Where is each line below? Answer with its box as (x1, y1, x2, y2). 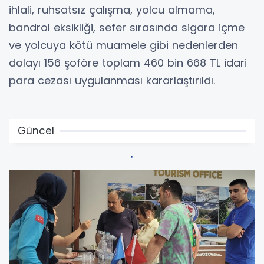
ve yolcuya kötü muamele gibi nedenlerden (9, 37, 238, 52)
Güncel (18, 123, 54, 138)
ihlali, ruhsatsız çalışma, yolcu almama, (9, 2, 215, 17)
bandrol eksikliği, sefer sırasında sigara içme (9, 19, 245, 35)
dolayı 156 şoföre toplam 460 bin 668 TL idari (9, 55, 247, 70)
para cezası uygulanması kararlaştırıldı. (9, 72, 215, 88)
